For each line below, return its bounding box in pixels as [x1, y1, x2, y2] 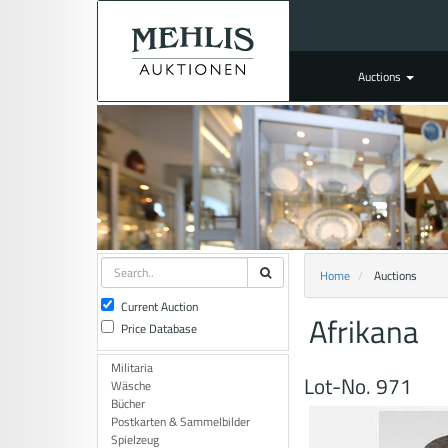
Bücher [111, 394, 145, 413]
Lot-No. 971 [303, 369, 412, 402]
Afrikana [308, 308, 419, 355]
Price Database [121, 319, 197, 338]
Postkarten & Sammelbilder [111, 412, 250, 431]
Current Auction [121, 297, 198, 316]
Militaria [111, 358, 153, 377]
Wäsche [111, 376, 151, 395]
